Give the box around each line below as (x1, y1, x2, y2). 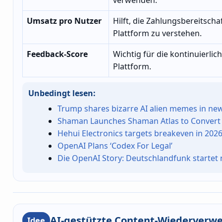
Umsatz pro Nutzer (27, 15, 102, 26)
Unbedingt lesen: (28, 87, 96, 99)
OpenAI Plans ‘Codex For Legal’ (57, 140, 173, 152)
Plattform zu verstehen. (113, 27, 202, 39)
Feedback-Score (27, 48, 88, 59)
